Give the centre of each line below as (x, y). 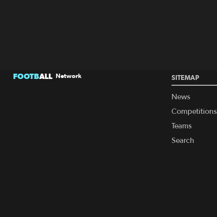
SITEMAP (185, 77)
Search (183, 140)
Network (69, 76)
